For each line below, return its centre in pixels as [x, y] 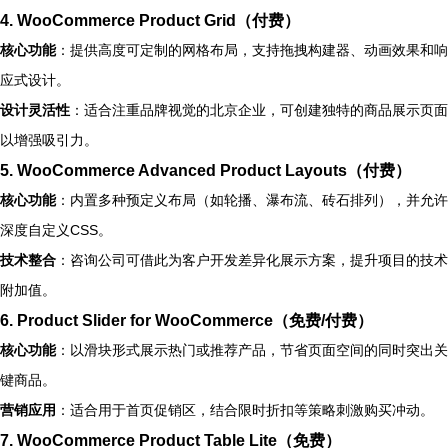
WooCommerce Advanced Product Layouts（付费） [214, 169]
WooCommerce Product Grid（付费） [158, 19]
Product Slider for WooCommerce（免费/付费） [195, 319]
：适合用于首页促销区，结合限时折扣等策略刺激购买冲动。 [245, 409]
